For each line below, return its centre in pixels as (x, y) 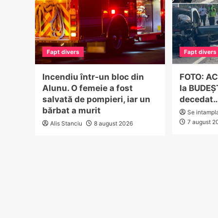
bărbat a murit (72, 110)
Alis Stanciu (66, 123)
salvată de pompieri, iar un (96, 99)
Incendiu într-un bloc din (93, 77)
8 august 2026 (113, 123)
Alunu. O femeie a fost (88, 88)
